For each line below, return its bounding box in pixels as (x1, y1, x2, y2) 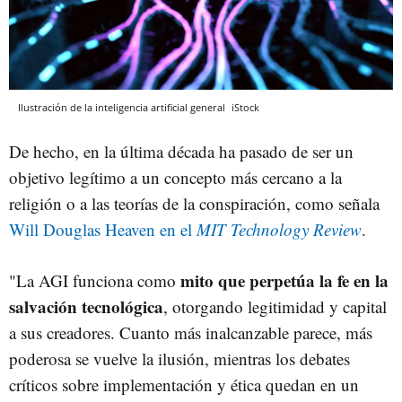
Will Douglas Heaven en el (9, 217, 197, 240)
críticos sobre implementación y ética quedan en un (9, 372, 359, 396)
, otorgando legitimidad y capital (163, 294, 387, 318)
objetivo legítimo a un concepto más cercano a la (9, 165, 342, 188)
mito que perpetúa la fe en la (180, 267, 389, 293)
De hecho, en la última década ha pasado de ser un (9, 139, 354, 162)
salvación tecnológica (9, 293, 163, 319)
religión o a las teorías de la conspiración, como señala (9, 191, 380, 214)
